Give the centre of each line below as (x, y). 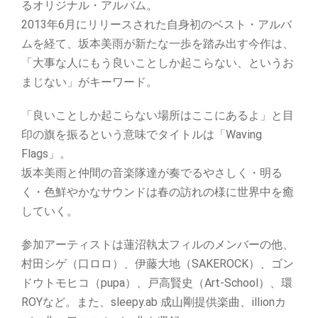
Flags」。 (46, 154)
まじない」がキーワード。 (89, 82)
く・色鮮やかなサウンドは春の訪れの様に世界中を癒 (158, 192)
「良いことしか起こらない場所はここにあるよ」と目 (158, 115)
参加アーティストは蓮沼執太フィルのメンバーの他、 (158, 245)
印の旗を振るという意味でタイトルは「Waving (142, 135)
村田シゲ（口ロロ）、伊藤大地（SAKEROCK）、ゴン (158, 264)
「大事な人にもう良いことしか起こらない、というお (158, 63)
